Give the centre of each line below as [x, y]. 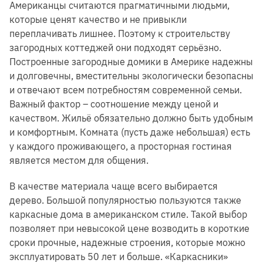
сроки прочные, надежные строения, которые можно [127, 242]
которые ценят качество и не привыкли [98, 19]
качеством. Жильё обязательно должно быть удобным [131, 118]
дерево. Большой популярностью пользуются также [125, 200]
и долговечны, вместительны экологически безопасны [131, 75]
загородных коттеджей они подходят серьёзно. [115, 47]
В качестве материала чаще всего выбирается [114, 186]
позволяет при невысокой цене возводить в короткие [129, 228]
